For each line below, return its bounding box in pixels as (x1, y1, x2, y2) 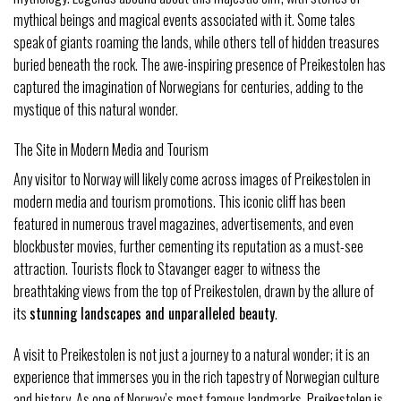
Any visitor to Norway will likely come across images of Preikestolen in (13, 168, 371, 191)
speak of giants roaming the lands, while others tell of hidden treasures (13, 30, 380, 53)
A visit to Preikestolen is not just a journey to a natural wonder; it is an (13, 344, 370, 366)
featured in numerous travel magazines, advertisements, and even (13, 213, 354, 235)
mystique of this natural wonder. (13, 98, 178, 120)
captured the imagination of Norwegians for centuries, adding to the (13, 75, 363, 98)
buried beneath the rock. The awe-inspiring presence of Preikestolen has (13, 53, 386, 75)
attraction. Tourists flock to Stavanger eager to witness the (13, 258, 320, 280)
